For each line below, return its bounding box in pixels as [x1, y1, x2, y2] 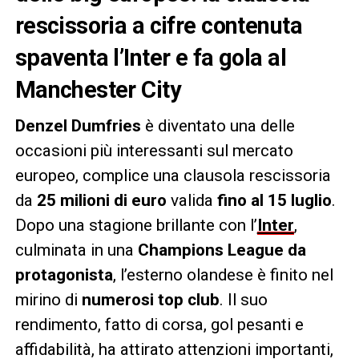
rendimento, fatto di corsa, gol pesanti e [14, 314, 304, 334]
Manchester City [14, 75, 182, 103]
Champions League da [137, 240, 306, 260]
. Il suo [219, 289, 268, 309]
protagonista [14, 264, 113, 284]
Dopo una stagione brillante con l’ [14, 215, 257, 235]
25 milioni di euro [36, 190, 167, 210]
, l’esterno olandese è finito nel [112, 264, 333, 284]
